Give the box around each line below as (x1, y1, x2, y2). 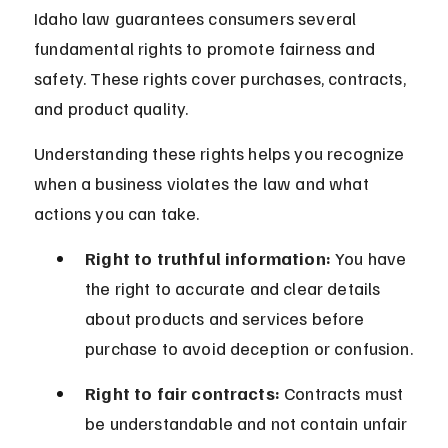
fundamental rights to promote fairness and (34, 37, 380, 60)
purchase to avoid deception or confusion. (85, 337, 413, 360)
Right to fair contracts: (85, 382, 280, 405)
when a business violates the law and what (34, 172, 373, 195)
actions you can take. (34, 202, 200, 225)
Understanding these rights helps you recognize (34, 142, 409, 165)
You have (330, 247, 411, 270)
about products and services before (85, 307, 369, 330)
